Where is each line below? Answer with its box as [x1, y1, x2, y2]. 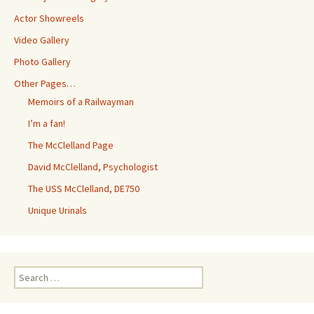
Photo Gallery [14, 55, 71, 68]
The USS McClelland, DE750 [28, 182, 139, 195]
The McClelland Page [28, 138, 114, 151]
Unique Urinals [28, 203, 87, 217]
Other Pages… [14, 76, 76, 90]
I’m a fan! [28, 116, 65, 130]
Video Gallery [14, 33, 69, 46]
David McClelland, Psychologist [28, 160, 158, 173]
